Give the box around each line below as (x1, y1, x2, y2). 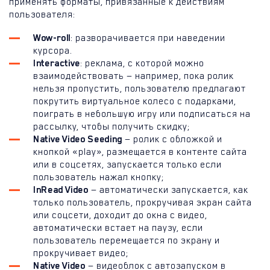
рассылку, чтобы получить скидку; (33, 121, 190, 132)
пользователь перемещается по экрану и (33, 234, 220, 246)
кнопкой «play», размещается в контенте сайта (33, 146, 247, 157)
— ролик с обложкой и (122, 133, 222, 145)
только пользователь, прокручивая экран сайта (33, 196, 252, 208)
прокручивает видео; (33, 247, 128, 259)
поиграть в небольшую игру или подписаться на (33, 108, 251, 119)
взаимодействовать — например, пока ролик (33, 70, 234, 81)
